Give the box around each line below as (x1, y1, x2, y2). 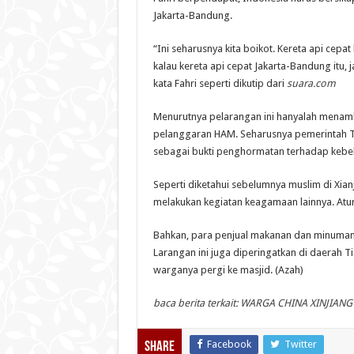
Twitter (284, 337, 317, 350)
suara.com (286, 77, 336, 89)
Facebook (206, 337, 251, 350)
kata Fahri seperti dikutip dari (153, 77, 284, 89)
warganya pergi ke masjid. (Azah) (153, 263, 303, 276)
